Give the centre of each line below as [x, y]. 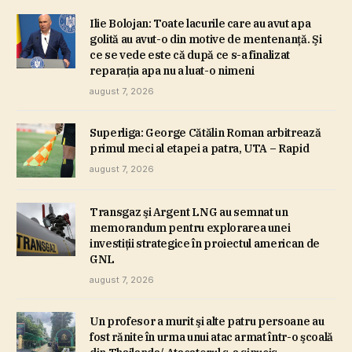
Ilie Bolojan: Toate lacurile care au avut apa [200, 24]
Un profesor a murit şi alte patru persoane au [207, 321]
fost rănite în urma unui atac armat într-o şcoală [211, 337]
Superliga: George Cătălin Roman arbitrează [205, 133]
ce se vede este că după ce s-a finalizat [190, 55]
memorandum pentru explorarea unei [190, 227]
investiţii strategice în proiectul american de [205, 243]
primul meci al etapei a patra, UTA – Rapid [200, 149]
